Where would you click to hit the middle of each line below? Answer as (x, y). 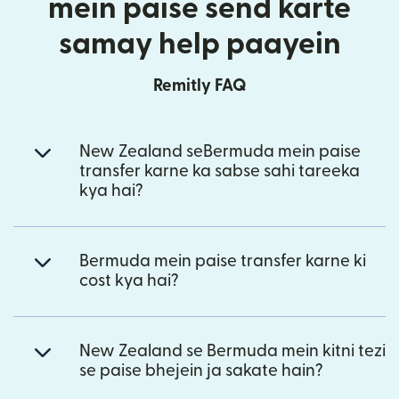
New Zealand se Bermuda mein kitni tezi (232, 351)
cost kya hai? (129, 281)
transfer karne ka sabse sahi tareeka (220, 171)
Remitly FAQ (199, 85)
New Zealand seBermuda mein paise (220, 151)
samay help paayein (199, 44)
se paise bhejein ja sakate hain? (201, 370)
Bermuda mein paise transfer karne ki (223, 261)
